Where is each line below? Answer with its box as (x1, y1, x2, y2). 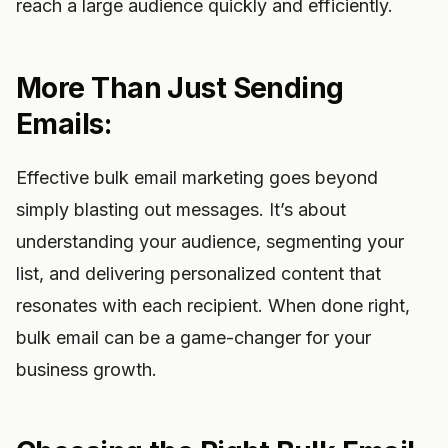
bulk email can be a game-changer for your (16, 327, 371, 348)
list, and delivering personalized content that (16, 263, 381, 284)
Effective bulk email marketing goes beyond (16, 167, 378, 188)
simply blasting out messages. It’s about (16, 199, 346, 220)
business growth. (16, 359, 157, 380)
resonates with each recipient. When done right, (16, 295, 410, 316)
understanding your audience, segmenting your (16, 231, 404, 252)
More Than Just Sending (16, 71, 344, 105)
